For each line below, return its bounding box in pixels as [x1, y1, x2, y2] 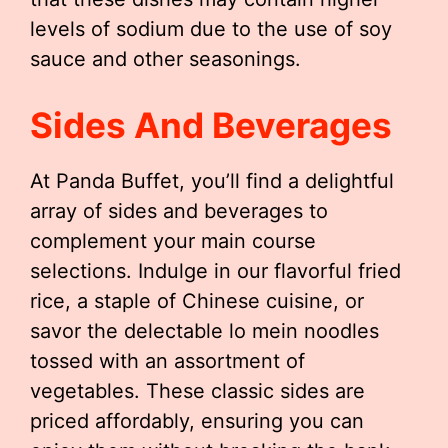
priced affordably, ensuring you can [30, 409, 364, 433]
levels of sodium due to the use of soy [30, 17, 392, 41]
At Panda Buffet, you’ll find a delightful [30, 169, 394, 193]
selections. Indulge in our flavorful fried [30, 259, 401, 283]
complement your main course [30, 229, 316, 253]
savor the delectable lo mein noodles [30, 319, 379, 343]
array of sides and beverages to [30, 199, 328, 223]
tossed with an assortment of [30, 349, 305, 373]
